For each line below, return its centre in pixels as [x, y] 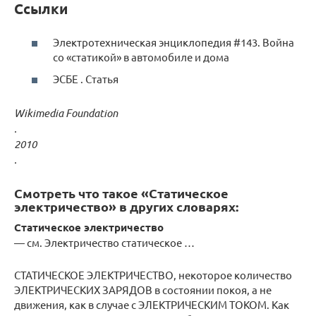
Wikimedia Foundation [66, 113]
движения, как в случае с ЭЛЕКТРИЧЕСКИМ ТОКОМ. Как [152, 304]
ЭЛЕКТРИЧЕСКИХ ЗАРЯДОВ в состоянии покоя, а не [143, 290]
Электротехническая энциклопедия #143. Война [174, 42]
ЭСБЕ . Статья [86, 79]
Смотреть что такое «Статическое [121, 193]
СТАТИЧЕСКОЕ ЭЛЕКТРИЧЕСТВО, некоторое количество [153, 275]
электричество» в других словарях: [126, 206]
